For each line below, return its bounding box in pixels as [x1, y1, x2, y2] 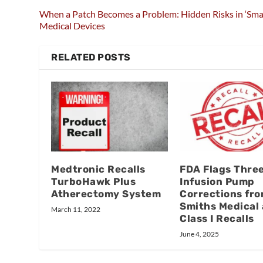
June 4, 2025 [180, 230, 219, 239]
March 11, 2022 [51, 205, 101, 214]
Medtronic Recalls [51, 163, 146, 176]
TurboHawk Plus [51, 176, 136, 188]
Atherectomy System [51, 188, 161, 200]
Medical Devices [39, 19, 106, 31]
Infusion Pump [180, 176, 255, 188]
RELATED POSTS [51, 51, 131, 63]
